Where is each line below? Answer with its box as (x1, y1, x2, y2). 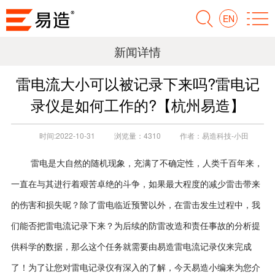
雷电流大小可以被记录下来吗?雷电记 (15, 72, 260, 94)
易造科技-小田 (201, 130, 249, 141)
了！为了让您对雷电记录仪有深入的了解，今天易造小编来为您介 (10, 263, 260, 273)
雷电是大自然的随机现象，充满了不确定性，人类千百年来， (30, 158, 263, 168)
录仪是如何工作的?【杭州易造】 (30, 94, 245, 115)
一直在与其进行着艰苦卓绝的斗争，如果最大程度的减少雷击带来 (10, 179, 260, 189)
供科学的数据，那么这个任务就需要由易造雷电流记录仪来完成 (10, 242, 252, 252)
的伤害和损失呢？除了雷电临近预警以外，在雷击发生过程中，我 (10, 200, 260, 210)
